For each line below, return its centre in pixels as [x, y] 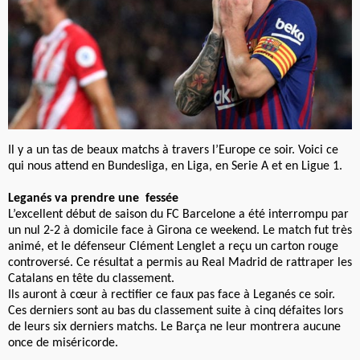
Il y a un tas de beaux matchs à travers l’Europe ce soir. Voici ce [173, 151]
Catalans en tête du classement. [91, 279]
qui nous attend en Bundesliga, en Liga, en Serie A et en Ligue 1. [175, 167]
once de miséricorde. [63, 344]
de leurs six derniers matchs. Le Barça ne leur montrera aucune [174, 327]
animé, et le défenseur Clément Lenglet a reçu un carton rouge [173, 247]
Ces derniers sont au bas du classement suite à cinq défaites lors [176, 311]
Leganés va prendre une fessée [93, 199]
